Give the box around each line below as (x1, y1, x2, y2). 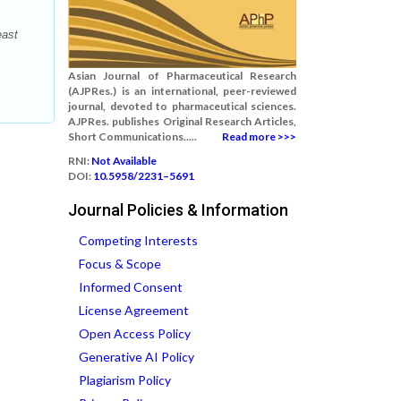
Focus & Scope (79, 256, 161, 271)
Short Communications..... (68, 130, 197, 143)
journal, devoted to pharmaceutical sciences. (68, 99, 296, 113)
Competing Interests (79, 233, 198, 248)
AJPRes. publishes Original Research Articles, (68, 115, 296, 128)
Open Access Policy (79, 326, 191, 341)
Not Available (91, 154, 157, 167)
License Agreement (79, 303, 189, 318)
